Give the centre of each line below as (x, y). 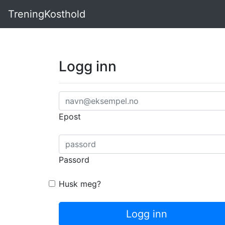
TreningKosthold (47, 14)
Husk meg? (80, 184)
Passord (74, 160)
